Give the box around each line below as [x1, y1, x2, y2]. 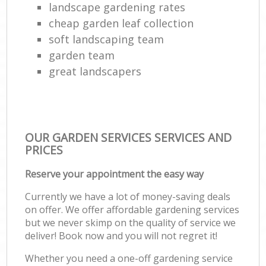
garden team [49, 47, 115, 62]
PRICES [25, 141, 64, 158]
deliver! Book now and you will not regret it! [25, 229, 218, 242]
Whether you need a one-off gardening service [25, 251, 233, 265]
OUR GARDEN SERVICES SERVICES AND [25, 129, 232, 145]
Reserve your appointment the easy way [25, 167, 204, 180]
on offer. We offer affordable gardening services [25, 202, 240, 216]
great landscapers [49, 64, 142, 78]
